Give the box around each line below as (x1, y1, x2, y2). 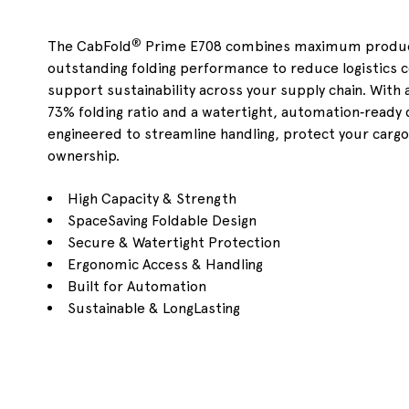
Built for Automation (68, 277, 206, 295)
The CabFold (47, 37, 131, 56)
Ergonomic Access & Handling (68, 255, 263, 273)
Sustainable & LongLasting (68, 299, 240, 317)
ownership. (47, 147, 120, 165)
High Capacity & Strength (68, 189, 236, 207)
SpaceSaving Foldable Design (68, 211, 257, 229)
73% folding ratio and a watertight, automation (47, 103, 360, 121)
